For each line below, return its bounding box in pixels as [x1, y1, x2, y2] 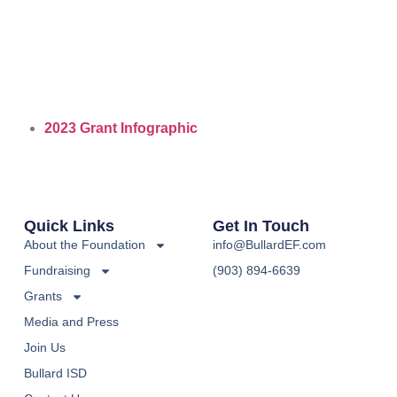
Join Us [23, 340, 66, 355]
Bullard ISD [23, 366, 87, 381]
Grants [23, 289, 62, 304]
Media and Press [23, 315, 119, 330]
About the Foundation [23, 237, 145, 253]
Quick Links [23, 217, 114, 236]
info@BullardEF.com [212, 237, 326, 253]
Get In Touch [212, 217, 309, 236]
